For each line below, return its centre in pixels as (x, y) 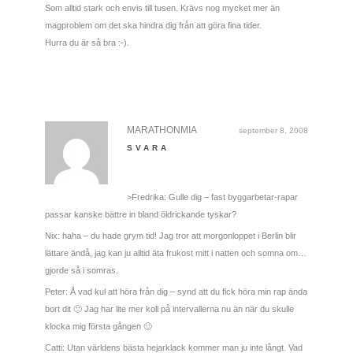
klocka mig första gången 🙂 (98, 326)
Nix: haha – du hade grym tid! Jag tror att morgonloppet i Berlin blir (170, 235)
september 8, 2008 (274, 130)
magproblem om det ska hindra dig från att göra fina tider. (153, 25)
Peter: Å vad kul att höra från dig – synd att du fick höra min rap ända (176, 291)
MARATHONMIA (162, 130)
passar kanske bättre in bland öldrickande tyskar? (140, 214)
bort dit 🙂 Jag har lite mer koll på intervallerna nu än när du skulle (169, 308)
